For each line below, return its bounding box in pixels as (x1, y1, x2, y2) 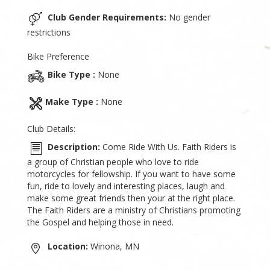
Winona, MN (88, 240, 139, 252)
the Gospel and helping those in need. (27, 216, 174, 228)
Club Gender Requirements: (48, 11, 166, 23)
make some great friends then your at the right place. (27, 192, 235, 204)
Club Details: (27, 122, 75, 134)
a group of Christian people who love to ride (27, 155, 199, 168)
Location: (48, 240, 88, 252)
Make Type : (45, 95, 98, 107)
